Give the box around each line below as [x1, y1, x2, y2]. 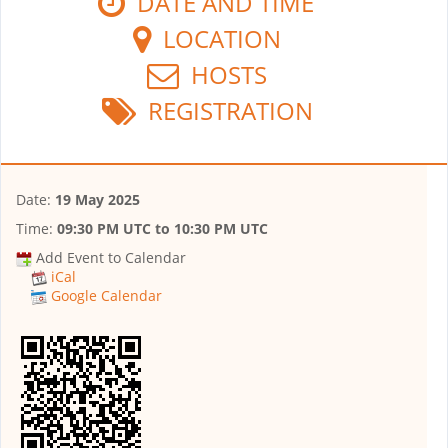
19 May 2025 [55, 189, 140, 209]
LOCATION [151, 21, 282, 55]
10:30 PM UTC [174, 218, 268, 238]
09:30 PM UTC [57, 218, 151, 238]
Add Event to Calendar [36, 247, 186, 267]
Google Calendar [51, 286, 162, 306]
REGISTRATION [135, 93, 313, 127]
